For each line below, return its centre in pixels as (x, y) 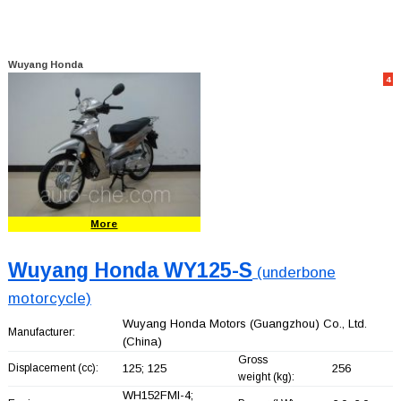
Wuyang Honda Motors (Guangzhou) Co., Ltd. (244, 323)
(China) (142, 341)
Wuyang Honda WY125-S (130, 270)
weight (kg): (266, 376)
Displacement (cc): (53, 367)
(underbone (294, 272)
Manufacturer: (41, 332)
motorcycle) (49, 298)
